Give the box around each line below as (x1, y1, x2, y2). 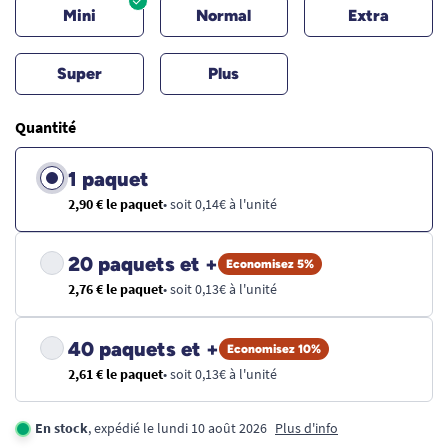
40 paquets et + (68, 337, 219, 361)
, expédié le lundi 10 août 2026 (88, 419, 267, 437)
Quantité (15, 117, 76, 137)
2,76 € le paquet (68, 280, 163, 298)
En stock (35, 419, 88, 437)
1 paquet (68, 167, 149, 191)
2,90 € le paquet (68, 195, 163, 213)
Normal (196, 6, 252, 25)
